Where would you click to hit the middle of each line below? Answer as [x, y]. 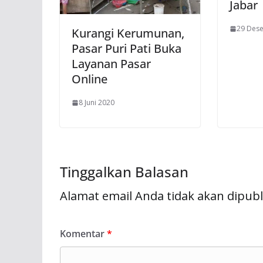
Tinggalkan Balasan [124, 172]
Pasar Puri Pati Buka [127, 49]
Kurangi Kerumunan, [128, 33]
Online [90, 79]
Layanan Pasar [111, 64]
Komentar [83, 234]
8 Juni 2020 [97, 103]
